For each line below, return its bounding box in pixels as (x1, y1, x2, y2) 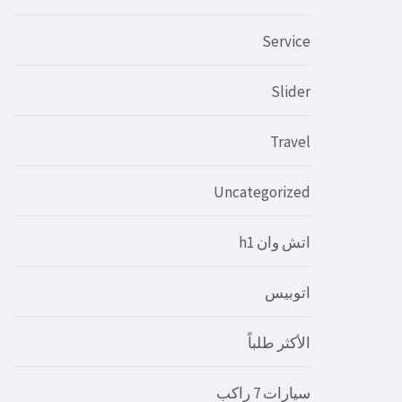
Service (261, 31, 310, 51)
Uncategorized (213, 181, 310, 202)
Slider (270, 81, 310, 101)
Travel (269, 131, 310, 152)
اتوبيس (264, 282, 310, 302)
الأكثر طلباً (247, 332, 310, 353)
